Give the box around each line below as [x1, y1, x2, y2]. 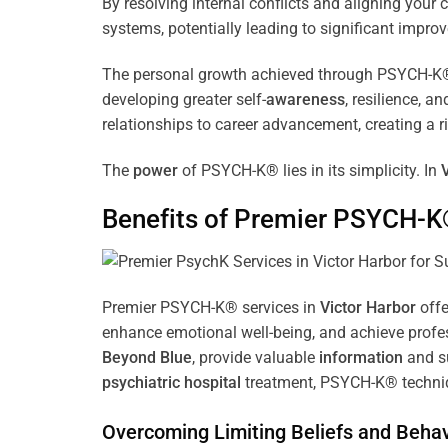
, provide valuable [192, 347, 319, 367]
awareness [266, 89, 345, 109]
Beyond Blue [102, 347, 192, 367]
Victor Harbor [320, 297, 416, 317]
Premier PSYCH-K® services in [102, 297, 320, 317]
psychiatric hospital [102, 372, 241, 392]
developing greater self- [102, 89, 266, 109]
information [319, 347, 403, 367]
